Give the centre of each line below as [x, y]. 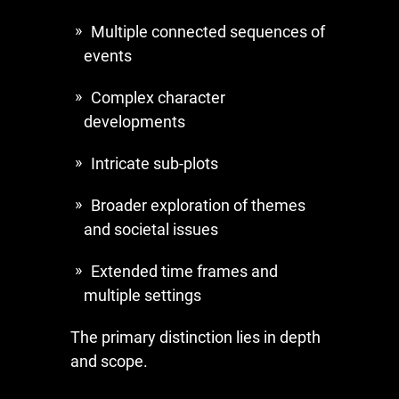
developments [134, 121]
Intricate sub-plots [155, 163]
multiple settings [142, 295]
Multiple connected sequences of [208, 31]
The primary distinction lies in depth [195, 337]
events [108, 55]
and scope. [109, 361]
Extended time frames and [184, 271]
